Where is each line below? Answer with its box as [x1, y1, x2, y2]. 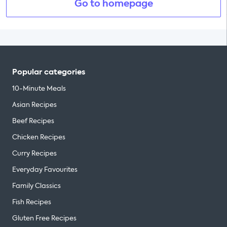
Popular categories [12, 66, 85, 78]
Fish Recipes [12, 198, 51, 206]
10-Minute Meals [12, 84, 66, 93]
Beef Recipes [12, 117, 54, 125]
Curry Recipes [12, 149, 57, 158]
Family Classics [12, 181, 61, 190]
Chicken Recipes [12, 133, 65, 141]
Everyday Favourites [12, 165, 78, 174]
